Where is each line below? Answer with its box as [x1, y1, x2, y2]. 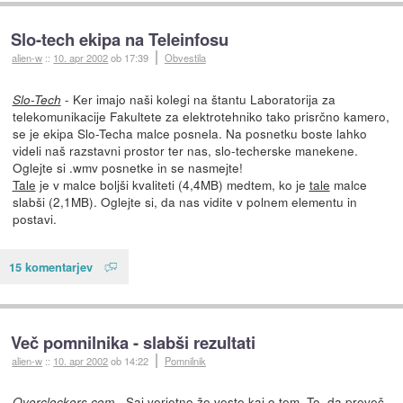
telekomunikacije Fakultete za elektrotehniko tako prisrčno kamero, [12, 107, 390, 126]
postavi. [12, 210, 57, 228]
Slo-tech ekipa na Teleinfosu [11, 27, 229, 52]
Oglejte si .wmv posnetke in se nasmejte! [12, 158, 243, 177]
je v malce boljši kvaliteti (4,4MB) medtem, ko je [35, 175, 309, 194]
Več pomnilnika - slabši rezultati [11, 329, 256, 354]
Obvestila [164, 50, 206, 66]
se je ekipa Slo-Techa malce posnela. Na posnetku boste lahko [12, 124, 367, 143]
